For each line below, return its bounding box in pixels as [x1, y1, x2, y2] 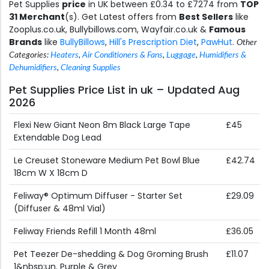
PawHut [201, 36, 232, 49]
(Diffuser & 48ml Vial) [14, 202, 106, 215]
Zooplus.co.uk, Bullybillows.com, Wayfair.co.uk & [9, 23, 209, 36]
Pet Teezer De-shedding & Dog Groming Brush [14, 248, 208, 261]
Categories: [9, 51, 50, 60]
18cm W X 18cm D [14, 167, 88, 180]
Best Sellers [179, 11, 233, 23]
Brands [9, 36, 42, 49]
